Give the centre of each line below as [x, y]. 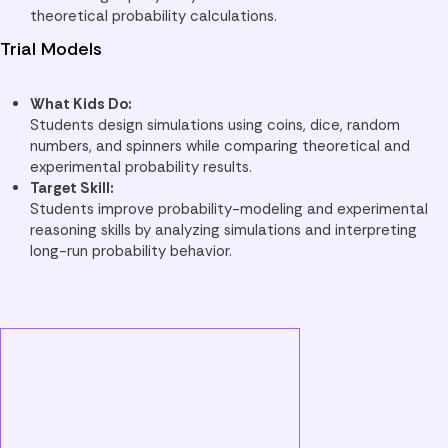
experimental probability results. [141, 166]
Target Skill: [72, 187]
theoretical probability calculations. [153, 16]
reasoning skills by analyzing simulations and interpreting [223, 229]
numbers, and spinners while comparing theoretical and [220, 145]
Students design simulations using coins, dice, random [215, 124]
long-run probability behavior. [131, 250]
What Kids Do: [81, 103]
